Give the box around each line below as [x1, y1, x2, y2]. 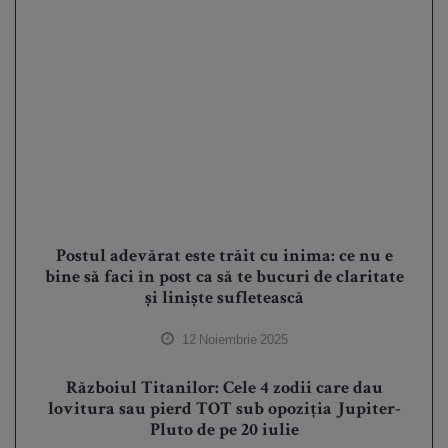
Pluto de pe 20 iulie [149, 422, 299, 441]
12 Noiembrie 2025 [179, 331, 288, 349]
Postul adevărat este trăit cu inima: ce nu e [55, 248, 393, 267]
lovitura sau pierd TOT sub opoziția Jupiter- [47, 401, 401, 420]
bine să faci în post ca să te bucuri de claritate [44, 269, 404, 288]
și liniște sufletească [144, 290, 304, 309]
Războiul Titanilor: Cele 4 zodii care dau [65, 380, 383, 399]
